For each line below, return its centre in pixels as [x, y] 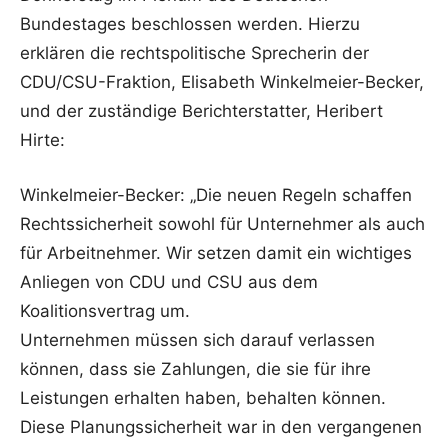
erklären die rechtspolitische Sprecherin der [194, 53]
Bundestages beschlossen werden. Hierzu [190, 24]
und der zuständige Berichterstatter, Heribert [201, 111]
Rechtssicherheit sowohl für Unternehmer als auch [222, 224]
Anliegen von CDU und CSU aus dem [169, 282]
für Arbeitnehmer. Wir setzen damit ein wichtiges [216, 253]
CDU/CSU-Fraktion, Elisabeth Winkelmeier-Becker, [222, 82]
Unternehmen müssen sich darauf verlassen [197, 340]
